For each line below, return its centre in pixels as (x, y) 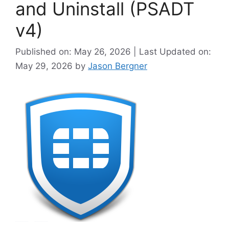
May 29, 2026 (45, 66)
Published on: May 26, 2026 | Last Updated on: (113, 51)
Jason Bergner (118, 66)
